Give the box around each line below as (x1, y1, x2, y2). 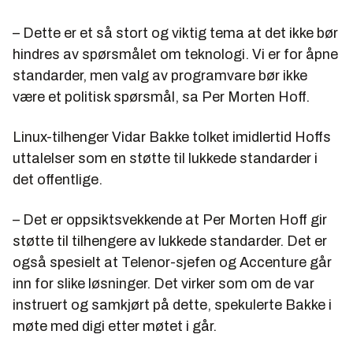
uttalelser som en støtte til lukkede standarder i (13, 150, 318, 166)
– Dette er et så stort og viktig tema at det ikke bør (13, 24, 338, 41)
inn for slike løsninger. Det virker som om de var (13, 275, 314, 292)
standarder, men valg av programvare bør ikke (13, 67, 307, 84)
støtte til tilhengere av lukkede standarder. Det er (13, 232, 327, 249)
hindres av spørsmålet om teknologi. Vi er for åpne (13, 46, 338, 62)
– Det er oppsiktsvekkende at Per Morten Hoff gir (13, 211, 327, 228)
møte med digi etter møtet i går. (13, 318, 217, 334)
